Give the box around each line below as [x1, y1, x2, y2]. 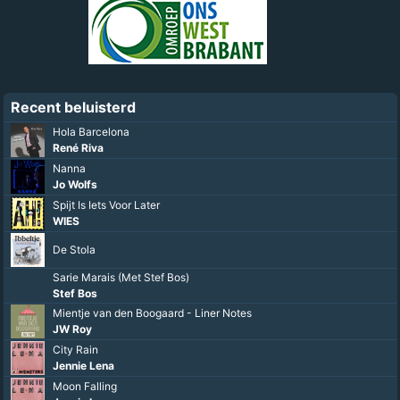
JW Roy [53, 322, 92, 337]
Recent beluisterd [11, 98, 136, 117]
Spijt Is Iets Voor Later [53, 198, 160, 212]
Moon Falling [53, 379, 117, 394]
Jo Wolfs [53, 178, 97, 192]
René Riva [53, 141, 104, 155]
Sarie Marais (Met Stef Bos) [53, 271, 189, 285]
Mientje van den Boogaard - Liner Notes [53, 306, 252, 321]
